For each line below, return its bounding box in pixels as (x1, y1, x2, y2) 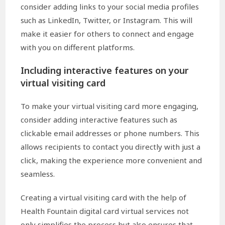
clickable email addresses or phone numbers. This (21, 128, 200, 139)
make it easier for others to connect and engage (21, 29, 194, 39)
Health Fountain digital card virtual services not (21, 206, 189, 216)
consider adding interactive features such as (21, 115, 178, 125)
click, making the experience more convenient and (21, 155, 202, 166)
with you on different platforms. (21, 42, 135, 53)
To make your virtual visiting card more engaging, (21, 101, 199, 111)
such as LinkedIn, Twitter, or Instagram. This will (21, 15, 193, 26)
